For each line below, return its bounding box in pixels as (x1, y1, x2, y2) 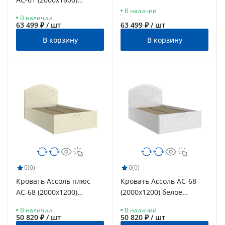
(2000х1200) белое (121, 187, 182, 197)
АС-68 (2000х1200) (16, 187, 77, 197)
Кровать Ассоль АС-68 (121, 176, 196, 186)
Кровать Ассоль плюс (16, 176, 90, 186)
